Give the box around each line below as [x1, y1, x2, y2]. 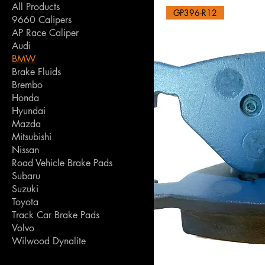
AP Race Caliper [12, 27, 79, 39]
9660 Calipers [12, 14, 72, 26]
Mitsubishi [12, 131, 51, 143]
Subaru [12, 170, 40, 182]
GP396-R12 [173, 7, 217, 18]
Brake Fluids [12, 66, 61, 78]
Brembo [12, 79, 43, 91]
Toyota [12, 196, 38, 208]
